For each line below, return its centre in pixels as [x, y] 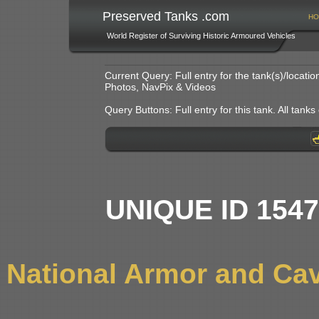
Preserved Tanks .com [166, 16]
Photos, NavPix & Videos [160, 87]
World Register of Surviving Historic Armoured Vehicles [201, 36]
